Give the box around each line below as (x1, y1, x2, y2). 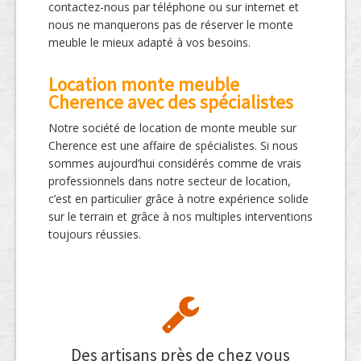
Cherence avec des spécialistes (48, 90, 293, 114)
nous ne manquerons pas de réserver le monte (48, 17, 293, 32)
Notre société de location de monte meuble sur (48, 120, 297, 135)
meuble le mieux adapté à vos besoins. (48, 35, 251, 50)
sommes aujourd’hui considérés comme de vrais (48, 156, 301, 171)
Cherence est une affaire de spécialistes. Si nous (48, 138, 298, 153)
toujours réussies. (48, 226, 141, 242)
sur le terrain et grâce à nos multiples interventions (48, 209, 313, 224)
